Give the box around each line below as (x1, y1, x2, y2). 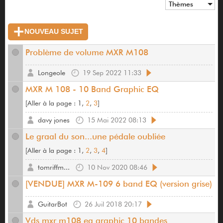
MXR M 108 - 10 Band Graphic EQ (25, 84, 159, 95)
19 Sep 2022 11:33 (83, 69, 141, 77)
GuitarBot (38, 200, 67, 209)
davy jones (38, 116, 70, 124)
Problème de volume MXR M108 (25, 47, 148, 58)
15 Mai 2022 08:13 (87, 116, 146, 124)
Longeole (38, 69, 65, 77)
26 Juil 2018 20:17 (85, 200, 142, 209)
